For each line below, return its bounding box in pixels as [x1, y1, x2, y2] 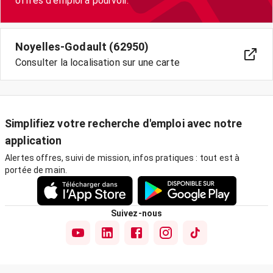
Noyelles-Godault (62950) [15, 40, 149, 53]
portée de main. [5, 165, 68, 175]
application [5, 134, 62, 147]
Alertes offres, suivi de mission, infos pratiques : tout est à [5, 153, 240, 163]
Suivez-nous [110, 208, 163, 218]
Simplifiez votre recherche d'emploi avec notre [5, 117, 243, 130]
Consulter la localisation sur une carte [15, 57, 180, 68]
